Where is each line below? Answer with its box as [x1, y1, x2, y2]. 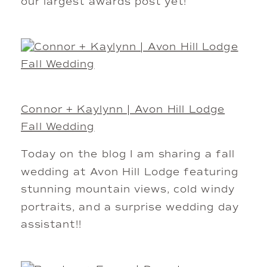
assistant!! [21, 219, 82, 232]
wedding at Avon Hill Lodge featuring [21, 166, 238, 179]
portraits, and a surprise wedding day [21, 201, 239, 214]
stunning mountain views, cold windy [21, 184, 235, 197]
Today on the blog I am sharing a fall [21, 148, 235, 162]
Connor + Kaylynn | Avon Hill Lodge [21, 103, 225, 116]
